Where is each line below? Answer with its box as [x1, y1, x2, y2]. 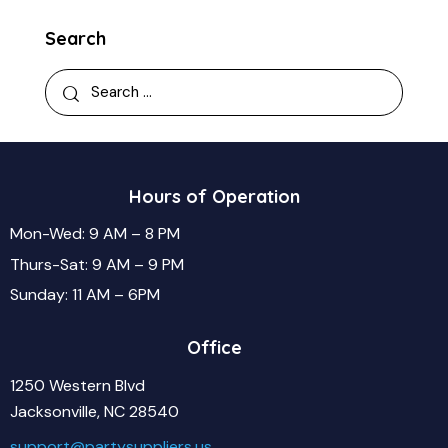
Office [186, 335, 242, 359]
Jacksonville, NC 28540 [10, 400, 179, 422]
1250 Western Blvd [10, 374, 145, 396]
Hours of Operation [128, 184, 300, 208]
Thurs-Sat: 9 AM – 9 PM [10, 253, 184, 275]
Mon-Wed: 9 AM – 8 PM [10, 223, 180, 245]
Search [45, 26, 106, 50]
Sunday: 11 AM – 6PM [10, 284, 160, 306]
